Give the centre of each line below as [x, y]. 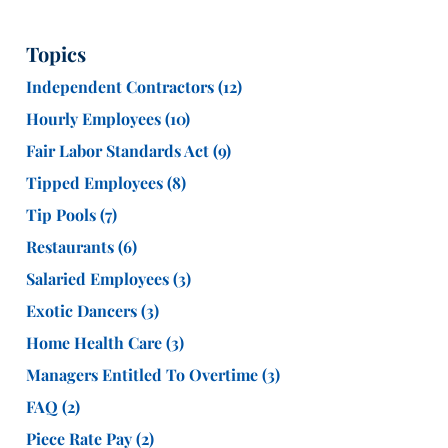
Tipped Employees [96, 182]
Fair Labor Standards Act [119, 150]
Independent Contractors [122, 86]
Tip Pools [63, 214]
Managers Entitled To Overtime [144, 374]
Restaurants [72, 246]
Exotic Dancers [83, 310]
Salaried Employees [99, 278]
